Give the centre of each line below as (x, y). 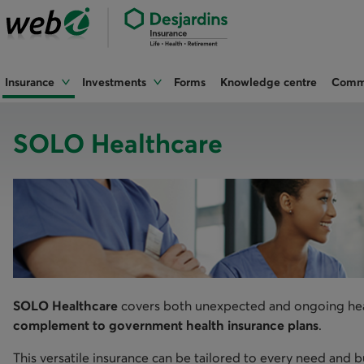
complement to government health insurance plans (166, 325)
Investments (114, 82)
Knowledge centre (269, 82)
